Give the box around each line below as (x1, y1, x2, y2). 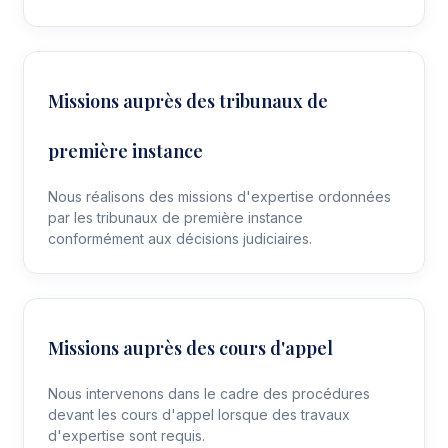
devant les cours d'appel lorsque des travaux (48, 405, 350, 423)
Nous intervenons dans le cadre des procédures (48, 384, 370, 402)
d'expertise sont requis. (48, 426, 205, 444)
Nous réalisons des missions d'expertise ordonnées (48, 187, 391, 205)
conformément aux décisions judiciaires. (48, 229, 312, 247)
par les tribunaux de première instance (48, 208, 303, 226)
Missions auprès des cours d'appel (48, 335, 333, 360)
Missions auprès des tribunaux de (48, 88, 328, 113)
